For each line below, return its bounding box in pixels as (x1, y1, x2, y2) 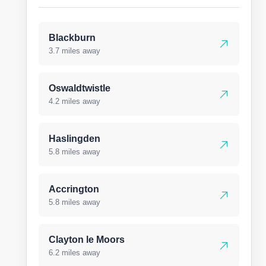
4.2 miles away (49, 97, 100, 106)
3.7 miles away (49, 46, 100, 55)
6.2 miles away (49, 248, 100, 257)
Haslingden (49, 134, 100, 144)
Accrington (49, 184, 99, 194)
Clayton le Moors (49, 235, 125, 245)
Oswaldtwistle (49, 83, 110, 93)
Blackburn (49, 33, 96, 43)
